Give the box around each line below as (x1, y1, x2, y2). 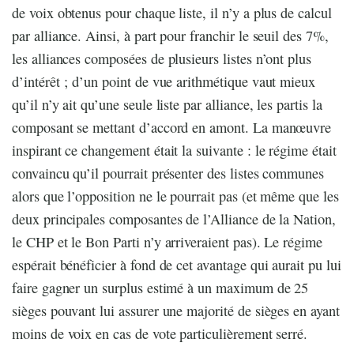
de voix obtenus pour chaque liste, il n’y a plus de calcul (12, 3, 332, 23)
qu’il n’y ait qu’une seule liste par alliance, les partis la (12, 95, 322, 115)
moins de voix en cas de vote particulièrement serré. (12, 324, 308, 344)
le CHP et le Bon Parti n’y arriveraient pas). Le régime (12, 232, 322, 252)
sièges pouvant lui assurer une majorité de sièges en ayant (12, 301, 340, 321)
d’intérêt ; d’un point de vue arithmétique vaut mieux (12, 72, 316, 92)
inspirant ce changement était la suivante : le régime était (12, 141, 337, 160)
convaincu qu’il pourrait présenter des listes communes (12, 164, 325, 183)
